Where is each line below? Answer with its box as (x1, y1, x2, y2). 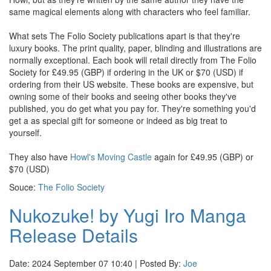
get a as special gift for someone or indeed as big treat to (9, 114, 227, 126)
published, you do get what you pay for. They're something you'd (9, 102, 256, 114)
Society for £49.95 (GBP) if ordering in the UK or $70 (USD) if (9, 66, 243, 78)
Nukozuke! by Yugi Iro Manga (9, 202, 246, 228)
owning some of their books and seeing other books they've (9, 90, 237, 102)
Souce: (9, 181, 38, 193)
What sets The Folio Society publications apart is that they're (9, 30, 240, 42)
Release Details (9, 222, 138, 248)
